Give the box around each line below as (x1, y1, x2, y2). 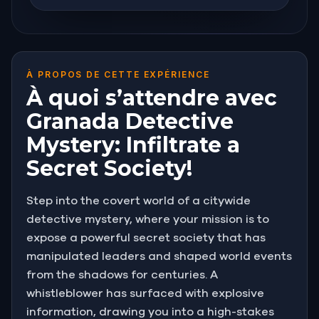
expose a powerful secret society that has (26, 231, 266, 244)
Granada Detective (26, 108, 234, 135)
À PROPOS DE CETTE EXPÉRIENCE (26, 68, 210, 80)
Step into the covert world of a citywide (26, 194, 251, 206)
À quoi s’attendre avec (26, 84, 277, 111)
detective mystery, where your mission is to (26, 213, 269, 225)
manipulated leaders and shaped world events (26, 250, 292, 262)
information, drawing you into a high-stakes (26, 305, 274, 318)
